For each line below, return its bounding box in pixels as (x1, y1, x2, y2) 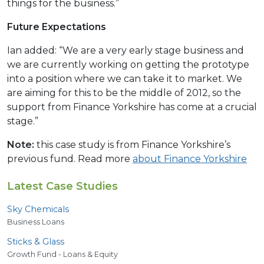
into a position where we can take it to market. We (7, 72, 242, 84)
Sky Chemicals (7, 203, 69, 214)
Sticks (7, 236, 34, 247)
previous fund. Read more (7, 153, 133, 164)
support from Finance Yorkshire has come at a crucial (7, 101, 257, 113)
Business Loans (7, 217, 64, 226)
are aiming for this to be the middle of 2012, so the (7, 87, 241, 98)
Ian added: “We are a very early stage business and (7, 44, 244, 56)
